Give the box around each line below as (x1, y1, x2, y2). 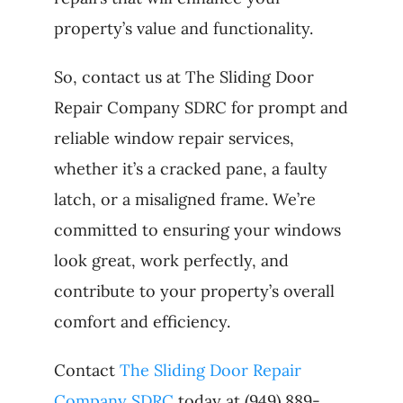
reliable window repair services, (53, 128, 294, 149)
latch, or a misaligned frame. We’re (53, 189, 316, 210)
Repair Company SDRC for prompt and (53, 97, 348, 119)
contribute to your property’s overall (53, 281, 335, 302)
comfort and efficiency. (53, 311, 230, 333)
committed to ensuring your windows (53, 219, 341, 241)
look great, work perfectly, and (53, 250, 289, 272)
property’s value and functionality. (53, 18, 313, 40)
